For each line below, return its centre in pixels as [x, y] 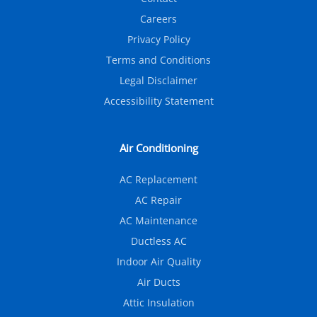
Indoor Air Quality [158, 262]
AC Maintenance [158, 221]
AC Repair [158, 200]
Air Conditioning [158, 148]
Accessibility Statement [158, 101]
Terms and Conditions [158, 60]
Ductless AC [158, 241]
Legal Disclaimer [158, 81]
